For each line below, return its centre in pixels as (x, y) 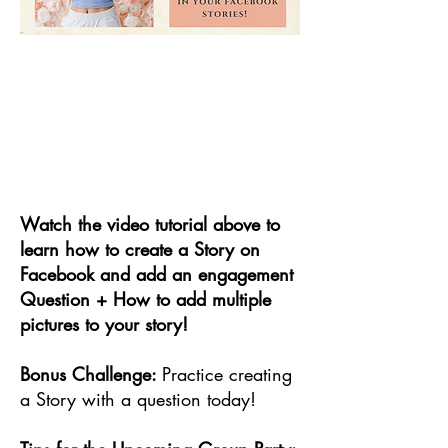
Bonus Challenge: (91, 374)
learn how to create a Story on (140, 249)
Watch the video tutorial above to (150, 224)
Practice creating (227, 374)
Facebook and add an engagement (156, 274)
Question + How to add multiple (145, 299)
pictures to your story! (104, 324)
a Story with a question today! (138, 399)
